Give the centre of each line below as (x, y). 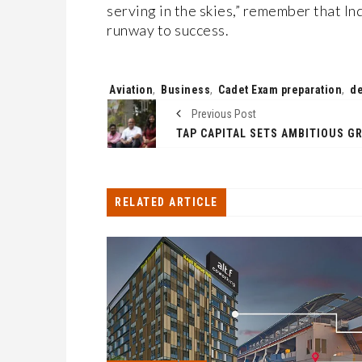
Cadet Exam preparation (280, 90)
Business (185, 90)
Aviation (131, 90)
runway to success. (168, 30)
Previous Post (223, 114)
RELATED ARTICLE (166, 202)
